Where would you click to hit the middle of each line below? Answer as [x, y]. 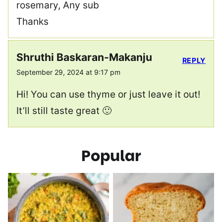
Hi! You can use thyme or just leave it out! [108, 94]
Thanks [32, 21]
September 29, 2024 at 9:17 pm [68, 72]
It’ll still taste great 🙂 [64, 111]
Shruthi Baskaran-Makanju [84, 57]
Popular [111, 156]
